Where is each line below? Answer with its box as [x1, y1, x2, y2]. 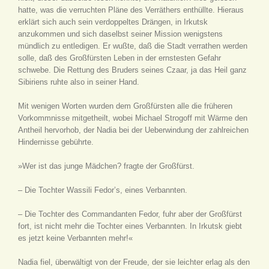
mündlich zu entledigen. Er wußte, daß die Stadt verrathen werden [18, 41, 247, 50]
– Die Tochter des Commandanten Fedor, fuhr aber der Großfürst [18, 210, 242, 219]
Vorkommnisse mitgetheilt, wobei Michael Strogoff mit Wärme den [18, 113, 247, 122]
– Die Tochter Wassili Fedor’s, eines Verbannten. [18, 186, 187, 195]
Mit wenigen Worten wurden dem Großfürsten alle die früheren [18, 101, 232, 110]
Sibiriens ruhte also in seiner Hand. [18, 77, 139, 86]
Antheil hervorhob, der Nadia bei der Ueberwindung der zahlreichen [18, 125, 249, 134]
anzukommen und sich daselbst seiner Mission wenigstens [18, 29, 223, 38]
